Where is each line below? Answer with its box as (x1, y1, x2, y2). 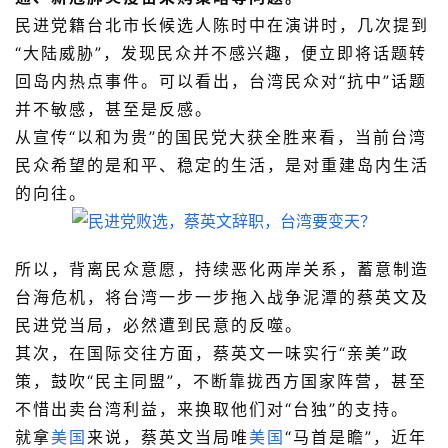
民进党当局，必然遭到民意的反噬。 (15, 315, 303, 336)
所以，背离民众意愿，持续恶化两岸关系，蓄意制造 (15, 259, 429, 280)
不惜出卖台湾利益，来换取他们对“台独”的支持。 (15, 399, 409, 420)
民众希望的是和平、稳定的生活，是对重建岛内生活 (15, 155, 429, 176)
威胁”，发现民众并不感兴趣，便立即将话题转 (59, 43, 427, 64)
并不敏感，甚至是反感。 (15, 99, 213, 120)
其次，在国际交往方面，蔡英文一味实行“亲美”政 (15, 343, 409, 364)
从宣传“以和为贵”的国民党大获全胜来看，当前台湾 (15, 127, 427, 148)
